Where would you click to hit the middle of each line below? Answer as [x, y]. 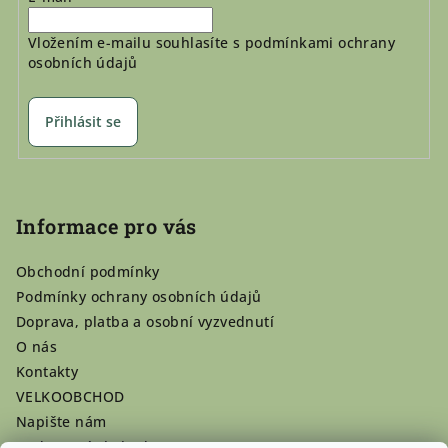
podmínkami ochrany [319, 43]
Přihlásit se [82, 122]
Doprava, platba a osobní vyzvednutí [145, 321]
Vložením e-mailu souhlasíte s [136, 43]
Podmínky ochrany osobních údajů [139, 296]
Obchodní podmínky [88, 271]
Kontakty [47, 371]
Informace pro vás [106, 225]
